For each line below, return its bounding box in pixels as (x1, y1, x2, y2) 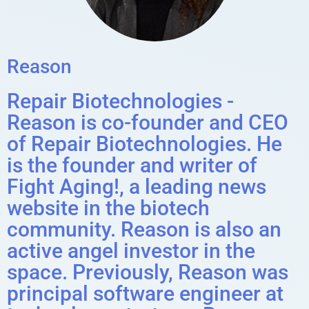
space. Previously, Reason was (7, 260, 288, 284)
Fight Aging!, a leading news (7, 175, 266, 199)
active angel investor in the (7, 239, 255, 263)
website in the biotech (7, 196, 210, 220)
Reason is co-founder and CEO (7, 110, 288, 134)
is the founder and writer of (7, 153, 257, 177)
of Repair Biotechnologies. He (7, 132, 282, 156)
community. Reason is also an (7, 217, 281, 241)
